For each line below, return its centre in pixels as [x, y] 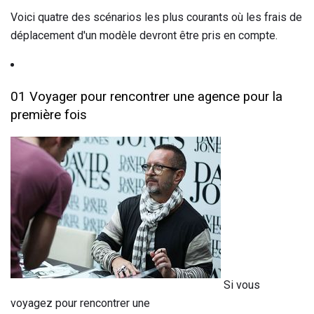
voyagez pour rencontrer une [80, 303]
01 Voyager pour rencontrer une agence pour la [146, 96]
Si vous [240, 285]
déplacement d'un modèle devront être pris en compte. [144, 35]
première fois [49, 115]
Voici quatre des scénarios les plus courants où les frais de [156, 17]
